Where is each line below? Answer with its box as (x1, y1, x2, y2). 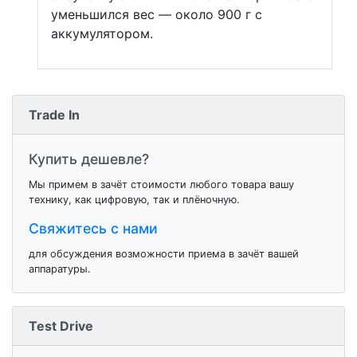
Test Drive (29, 318, 93, 334)
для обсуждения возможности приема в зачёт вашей (29, 248, 299, 260)
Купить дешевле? (29, 151, 149, 167)
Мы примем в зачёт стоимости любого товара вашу (29, 178, 294, 190)
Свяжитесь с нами (29, 220, 158, 237)
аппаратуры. (29, 263, 91, 275)
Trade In (29, 107, 80, 123)
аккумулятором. (51, 25, 153, 41)
